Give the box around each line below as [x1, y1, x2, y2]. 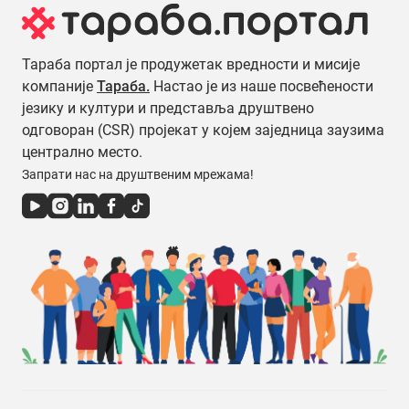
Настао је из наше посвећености [150, 78, 373, 96]
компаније [22, 78, 97, 96]
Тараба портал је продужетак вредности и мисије [22, 56, 360, 74]
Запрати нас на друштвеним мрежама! [22, 167, 254, 183]
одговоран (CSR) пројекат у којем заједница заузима [22, 121, 384, 140]
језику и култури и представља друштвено [22, 100, 314, 118]
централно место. [22, 143, 142, 162]
